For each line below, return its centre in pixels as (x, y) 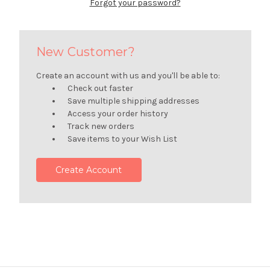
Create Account (89, 170)
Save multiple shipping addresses (134, 101)
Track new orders (101, 126)
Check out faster (101, 88)
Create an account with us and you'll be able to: (128, 75)
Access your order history (118, 113)
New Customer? (85, 52)
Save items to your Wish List (123, 139)
